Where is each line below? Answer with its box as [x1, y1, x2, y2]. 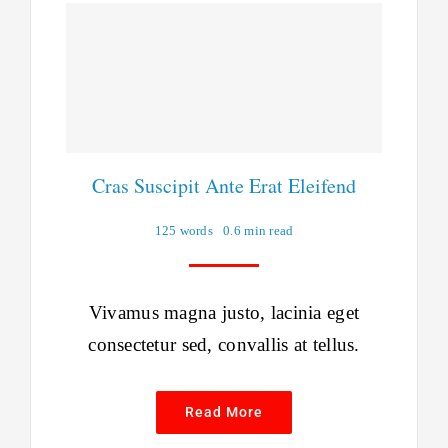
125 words [154, 223, 214, 239]
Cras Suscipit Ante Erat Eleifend [92, 172, 356, 200]
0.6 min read [223, 223, 294, 239]
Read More [185, 404, 263, 421]
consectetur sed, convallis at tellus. [88, 334, 360, 356]
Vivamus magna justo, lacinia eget [88, 302, 360, 324]
